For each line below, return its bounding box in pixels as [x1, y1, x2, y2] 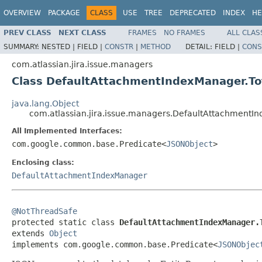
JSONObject [166, 139, 213, 149]
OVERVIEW [4, 9, 41, 17]
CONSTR [105, 42, 133, 51]
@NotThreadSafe [12, 206, 77, 216]
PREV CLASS [4, 28, 51, 37]
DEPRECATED [170, 9, 216, 17]
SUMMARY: [4, 42, 42, 51]
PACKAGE [48, 9, 80, 17]
